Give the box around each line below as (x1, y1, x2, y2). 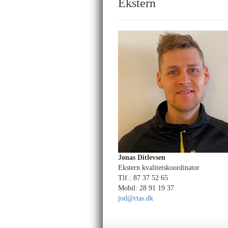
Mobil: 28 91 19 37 (118, 184, 174, 192)
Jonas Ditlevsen (118, 154, 165, 161)
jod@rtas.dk (118, 194, 153, 202)
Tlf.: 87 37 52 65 (118, 174, 168, 182)
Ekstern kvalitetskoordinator (118, 164, 199, 172)
